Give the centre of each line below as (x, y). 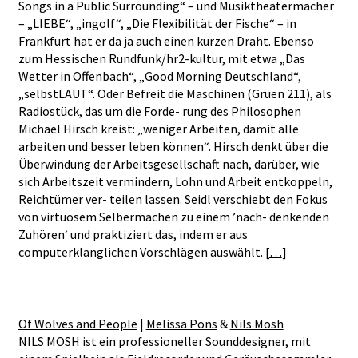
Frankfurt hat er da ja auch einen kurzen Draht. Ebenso (166, 41)
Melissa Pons (181, 323)
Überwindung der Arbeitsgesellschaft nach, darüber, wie (169, 164)
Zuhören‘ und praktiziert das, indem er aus (133, 235)
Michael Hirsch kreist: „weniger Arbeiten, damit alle (158, 129)
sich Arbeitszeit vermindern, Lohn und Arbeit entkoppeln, (175, 182)
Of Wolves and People (78, 323)
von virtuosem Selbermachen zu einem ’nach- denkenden (173, 217)
